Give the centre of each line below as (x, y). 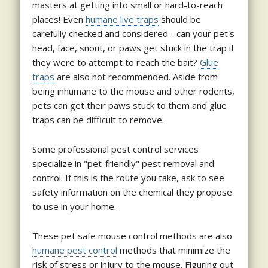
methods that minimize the (173, 250)
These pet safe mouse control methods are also (132, 235)
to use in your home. (74, 206)
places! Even (59, 19)
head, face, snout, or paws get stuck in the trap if (133, 48)
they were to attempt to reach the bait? (116, 62)
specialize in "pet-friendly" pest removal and (123, 163)
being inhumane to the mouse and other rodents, (133, 91)
